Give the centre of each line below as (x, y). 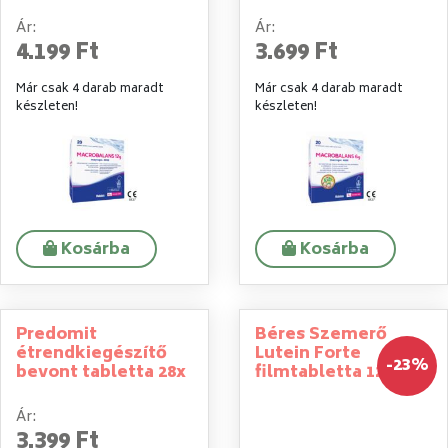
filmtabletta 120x (329, 372)
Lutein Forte (308, 353)
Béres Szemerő (321, 334)
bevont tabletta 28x (101, 372)
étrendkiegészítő (91, 353)
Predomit (56, 334)
